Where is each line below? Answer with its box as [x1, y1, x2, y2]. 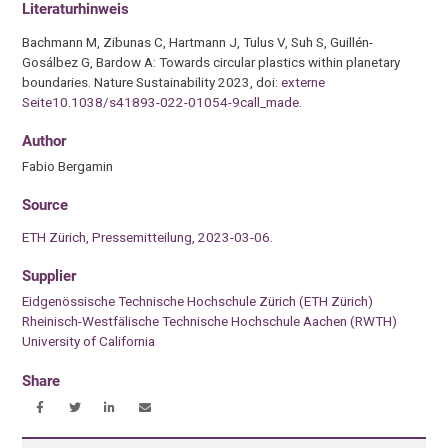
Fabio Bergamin [22, 158, 114, 175]
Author [22, 132, 67, 151]
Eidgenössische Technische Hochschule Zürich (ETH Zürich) [22, 293, 374, 310]
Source [22, 196, 69, 215]
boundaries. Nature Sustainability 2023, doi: [22, 73, 282, 90]
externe [281, 73, 326, 90]
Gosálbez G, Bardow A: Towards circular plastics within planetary [22, 53, 401, 70]
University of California [22, 333, 156, 350]
